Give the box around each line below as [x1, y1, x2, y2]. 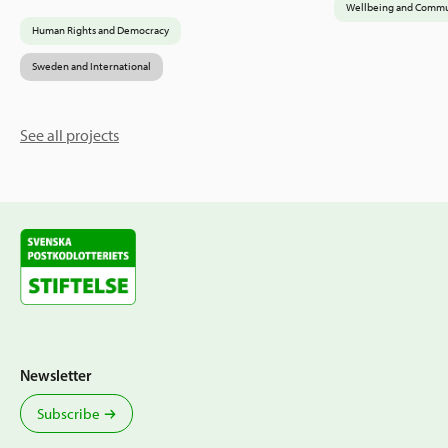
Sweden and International [32, 60, 151, 74]
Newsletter [20, 366, 92, 386]
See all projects [20, 126, 119, 146]
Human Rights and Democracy [32, 24, 169, 38]
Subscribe [37, 404, 100, 423]
